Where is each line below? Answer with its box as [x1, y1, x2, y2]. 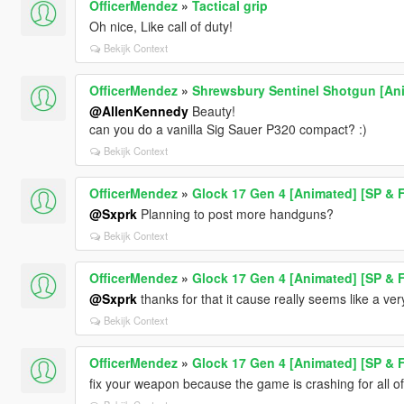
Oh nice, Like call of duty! [88, 16, 233, 35]
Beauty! [188, 101, 235, 120]
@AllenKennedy [88, 101, 188, 120]
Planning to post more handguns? [136, 204, 334, 223]
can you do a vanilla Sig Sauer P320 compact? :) [88, 119, 367, 138]
